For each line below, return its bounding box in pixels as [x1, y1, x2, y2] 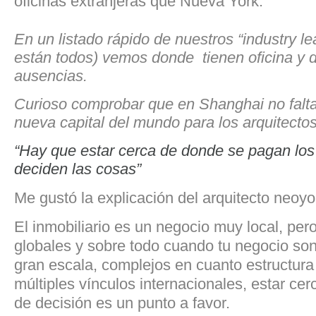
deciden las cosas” [14, 159, 141, 178]
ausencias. [14, 66, 87, 85]
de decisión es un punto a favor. [14, 293, 230, 312]
